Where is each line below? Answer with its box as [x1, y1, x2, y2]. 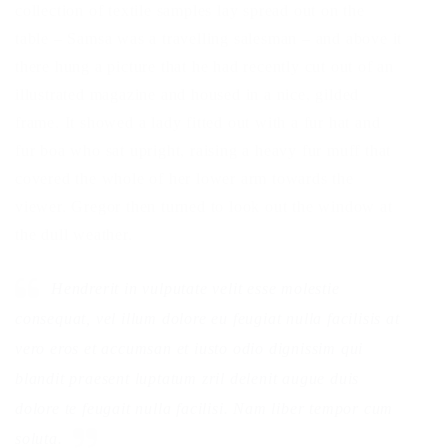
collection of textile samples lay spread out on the [15, 2, 365, 19]
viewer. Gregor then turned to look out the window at [15, 198, 393, 215]
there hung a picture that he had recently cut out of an [15, 58, 394, 75]
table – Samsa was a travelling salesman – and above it [15, 30, 403, 47]
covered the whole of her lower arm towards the [15, 170, 354, 187]
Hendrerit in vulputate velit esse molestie [51, 280, 340, 297]
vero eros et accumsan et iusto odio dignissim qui [15, 340, 364, 357]
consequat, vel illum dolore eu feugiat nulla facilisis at [15, 310, 400, 327]
